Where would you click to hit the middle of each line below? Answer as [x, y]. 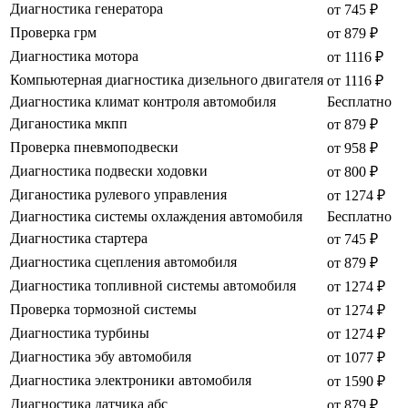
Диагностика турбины [80, 333]
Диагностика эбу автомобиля [101, 357]
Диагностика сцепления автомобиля [123, 262]
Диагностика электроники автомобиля [131, 381]
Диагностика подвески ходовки [109, 171]
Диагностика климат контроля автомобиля [143, 102]
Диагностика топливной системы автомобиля [153, 286]
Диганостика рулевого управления [118, 195]
